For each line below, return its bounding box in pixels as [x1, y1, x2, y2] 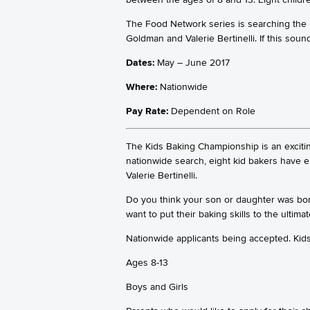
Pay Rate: [126, 104, 168, 116]
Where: [126, 80, 157, 92]
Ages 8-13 [126, 256, 168, 268]
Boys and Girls [126, 280, 188, 292]
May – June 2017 [154, 56, 230, 68]
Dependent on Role [168, 104, 255, 116]
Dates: [126, 56, 154, 68]
